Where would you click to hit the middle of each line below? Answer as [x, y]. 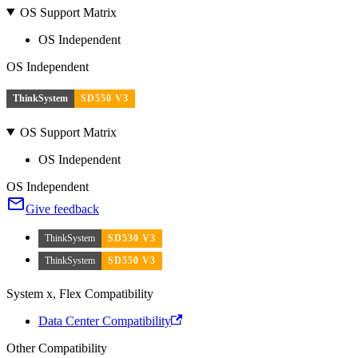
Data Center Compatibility [105, 320]
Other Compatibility [57, 348]
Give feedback [62, 209]
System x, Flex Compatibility [80, 293]
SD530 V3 [132, 238]
